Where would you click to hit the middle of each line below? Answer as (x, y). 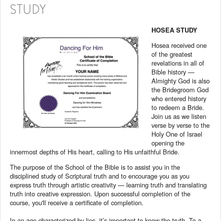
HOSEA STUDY (175, 30)
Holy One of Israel (177, 134)
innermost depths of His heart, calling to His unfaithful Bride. (95, 151)
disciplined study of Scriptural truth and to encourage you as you (100, 176)
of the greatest (172, 54)
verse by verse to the (181, 125)
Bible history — (173, 72)
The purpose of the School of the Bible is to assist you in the (95, 167)
